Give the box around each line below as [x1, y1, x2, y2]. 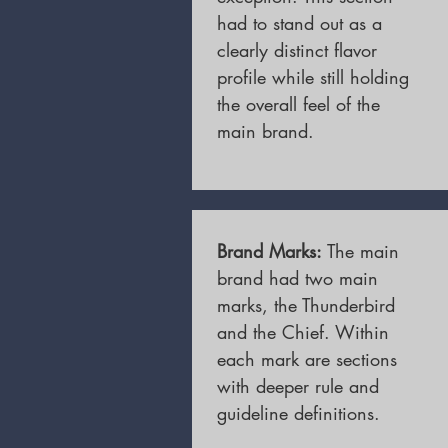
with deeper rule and [217, 374, 379, 398]
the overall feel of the [217, 92, 380, 116]
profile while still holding [217, 65, 409, 89]
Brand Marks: [217, 239, 327, 263]
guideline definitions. [217, 401, 380, 425]
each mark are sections [217, 347, 397, 371]
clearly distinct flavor [217, 38, 377, 62]
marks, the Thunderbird [217, 293, 395, 317]
